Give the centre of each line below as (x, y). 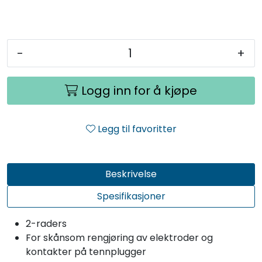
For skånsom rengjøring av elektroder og (119, 238)
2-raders (46, 224)
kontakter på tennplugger (86, 252)
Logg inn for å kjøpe (139, 91)
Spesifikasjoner (131, 196)
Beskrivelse (131, 174)
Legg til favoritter (137, 129)
